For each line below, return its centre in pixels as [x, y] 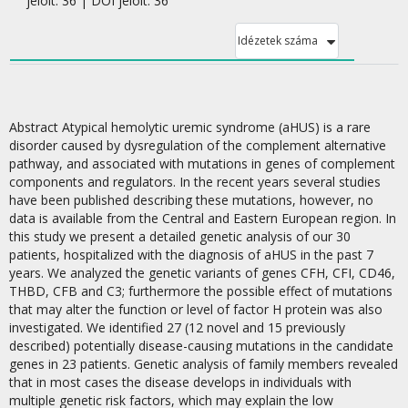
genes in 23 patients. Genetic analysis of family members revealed [204, 364]
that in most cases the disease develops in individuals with [180, 382]
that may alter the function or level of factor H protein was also [196, 309]
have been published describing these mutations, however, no [191, 200]
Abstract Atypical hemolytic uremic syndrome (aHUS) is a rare [190, 127]
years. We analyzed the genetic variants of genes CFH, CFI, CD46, [202, 273]
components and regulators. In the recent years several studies [195, 182]
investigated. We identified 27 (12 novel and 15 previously [177, 327]
